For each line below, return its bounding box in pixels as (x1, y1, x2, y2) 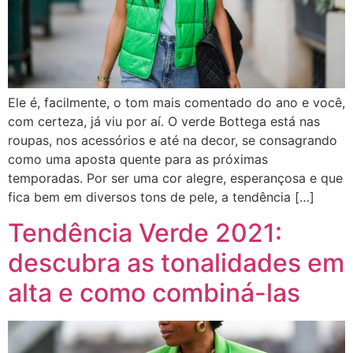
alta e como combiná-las (8, 277, 300, 308)
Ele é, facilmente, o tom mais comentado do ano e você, (8, 95, 345, 111)
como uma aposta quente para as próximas (8, 151, 268, 168)
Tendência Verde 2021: (8, 217, 282, 248)
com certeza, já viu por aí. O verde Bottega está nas (8, 113, 320, 130)
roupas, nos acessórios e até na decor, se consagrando (8, 132, 337, 149)
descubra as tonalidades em (8, 247, 344, 278)
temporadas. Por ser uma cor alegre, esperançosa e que (8, 170, 343, 187)
